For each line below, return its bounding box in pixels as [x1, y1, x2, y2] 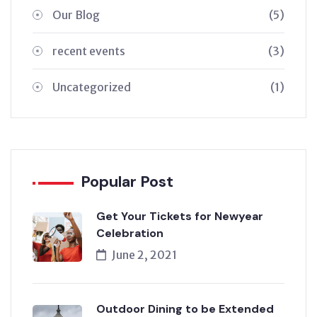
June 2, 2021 [112, 247, 177, 262]
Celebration [96, 225, 163, 241]
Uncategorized [52, 79, 131, 94]
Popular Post [81, 171, 173, 192]
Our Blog [52, 7, 100, 22]
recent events [52, 43, 125, 58]
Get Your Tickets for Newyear [96, 208, 263, 224]
